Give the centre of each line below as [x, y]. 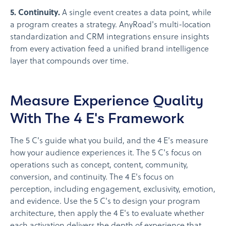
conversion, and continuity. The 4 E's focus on [92, 177]
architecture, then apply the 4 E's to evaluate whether [107, 214]
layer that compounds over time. [69, 61]
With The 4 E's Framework [97, 118]
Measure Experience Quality [107, 100]
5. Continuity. [35, 13]
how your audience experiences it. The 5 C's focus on [106, 153]
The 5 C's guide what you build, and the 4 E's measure [109, 141]
